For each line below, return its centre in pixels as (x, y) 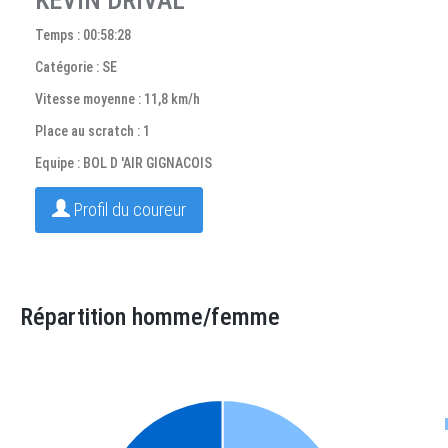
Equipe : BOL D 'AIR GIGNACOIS (123, 163)
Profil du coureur (128, 209)
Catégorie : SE (76, 67)
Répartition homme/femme (150, 317)
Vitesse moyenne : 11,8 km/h (117, 99)
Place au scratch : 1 (92, 131)
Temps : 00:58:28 (83, 35)
